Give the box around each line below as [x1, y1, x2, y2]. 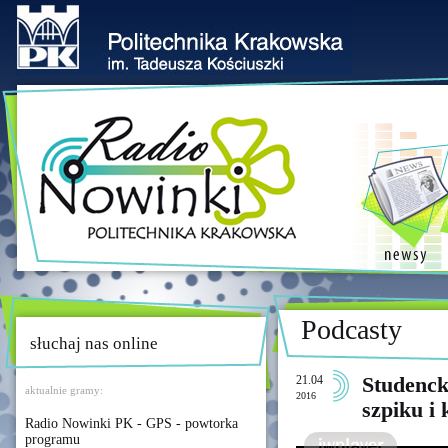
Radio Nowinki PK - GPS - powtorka [25, 416, 238, 431]
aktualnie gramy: [25, 384, 103, 396]
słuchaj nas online [30, 334, 158, 353]
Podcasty [301, 314, 402, 345]
